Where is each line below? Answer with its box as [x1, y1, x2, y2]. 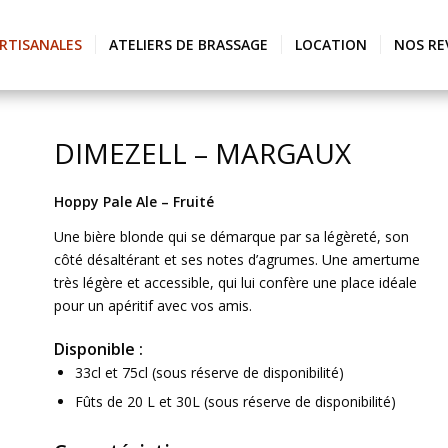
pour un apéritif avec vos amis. [54, 295, 253, 315]
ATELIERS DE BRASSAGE [109, 35, 268, 54]
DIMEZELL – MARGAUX [54, 134, 352, 172]
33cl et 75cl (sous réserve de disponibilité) [75, 362, 345, 382]
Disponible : [54, 337, 144, 360]
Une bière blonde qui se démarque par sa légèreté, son [54, 226, 410, 246]
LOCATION [295, 35, 367, 54]
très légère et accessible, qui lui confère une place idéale [54, 272, 418, 292]
